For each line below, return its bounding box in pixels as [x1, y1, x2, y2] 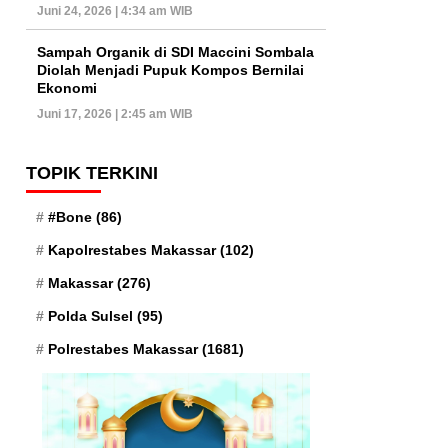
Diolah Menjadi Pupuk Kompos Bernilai [37, 61, 304, 78]
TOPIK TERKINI [26, 162, 158, 183]
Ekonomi [37, 79, 97, 96]
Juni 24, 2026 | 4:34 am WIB [37, 3, 193, 18]
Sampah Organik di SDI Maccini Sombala [37, 43, 314, 60]
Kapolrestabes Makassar [48, 241, 216, 258]
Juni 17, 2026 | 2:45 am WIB [37, 106, 193, 121]
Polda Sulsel [48, 307, 133, 324]
